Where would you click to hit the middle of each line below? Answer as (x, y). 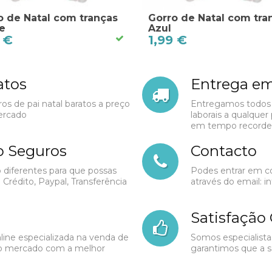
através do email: (227, 182)
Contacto (224, 151)
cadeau (190, 245)
